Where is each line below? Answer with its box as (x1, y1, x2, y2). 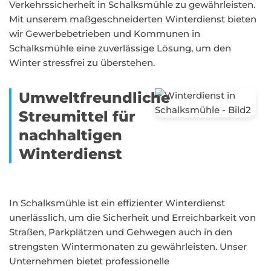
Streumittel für (19, 108, 135, 125)
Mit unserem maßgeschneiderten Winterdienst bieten (9, 13, 256, 25)
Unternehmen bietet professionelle (9, 255, 169, 267)
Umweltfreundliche (19, 89, 170, 106)
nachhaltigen (19, 126, 122, 144)
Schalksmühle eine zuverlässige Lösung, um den (9, 42, 231, 54)
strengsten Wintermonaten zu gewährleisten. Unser (9, 241, 247, 252)
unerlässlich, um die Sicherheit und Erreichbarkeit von (9, 212, 256, 223)
